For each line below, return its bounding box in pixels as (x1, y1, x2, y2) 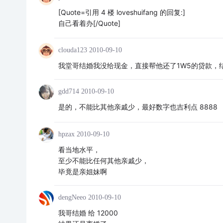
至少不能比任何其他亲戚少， (58, 156, 149, 165)
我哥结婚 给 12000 (58, 208, 118, 217)
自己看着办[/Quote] (58, 19, 120, 28)
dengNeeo (58, 193, 86, 201)
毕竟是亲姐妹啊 (58, 167, 107, 176)
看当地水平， (58, 145, 100, 154)
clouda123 (58, 46, 87, 54)
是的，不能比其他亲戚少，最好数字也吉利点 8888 (58, 103, 220, 111)
